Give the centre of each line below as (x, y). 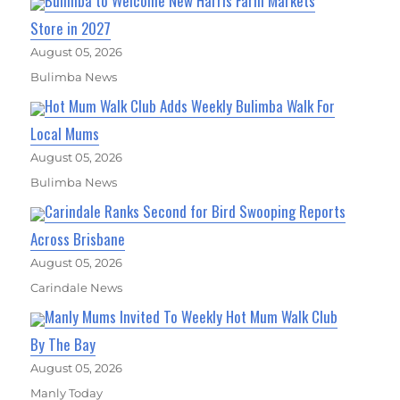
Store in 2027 (71, 29)
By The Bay (63, 345)
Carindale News (77, 288)
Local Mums (65, 134)
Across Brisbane (78, 239)
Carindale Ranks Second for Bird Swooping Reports (196, 212)
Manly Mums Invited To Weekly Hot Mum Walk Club (192, 317)
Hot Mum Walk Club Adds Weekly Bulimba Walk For (190, 106)
